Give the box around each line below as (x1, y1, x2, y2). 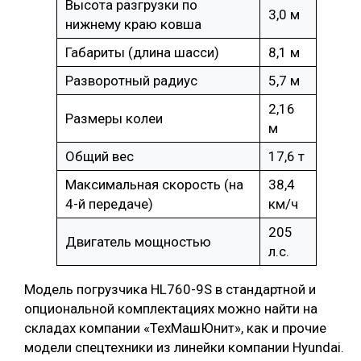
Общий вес (65, 148, 137, 165)
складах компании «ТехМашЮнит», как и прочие (24, 320, 326, 337)
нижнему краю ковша (65, 16, 205, 33)
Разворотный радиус (65, 73, 201, 89)
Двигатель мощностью (65, 234, 214, 251)
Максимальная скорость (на (65, 176, 243, 193)
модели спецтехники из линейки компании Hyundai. (24, 339, 347, 356)
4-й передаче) (65, 196, 156, 213)
